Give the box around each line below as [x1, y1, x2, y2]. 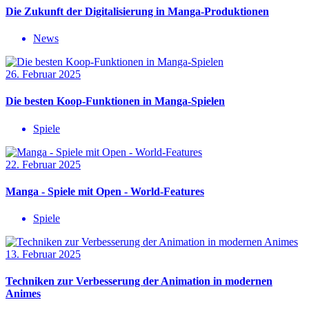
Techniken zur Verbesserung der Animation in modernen [6, 275, 272, 288]
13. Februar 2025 [6, 248, 81, 261]
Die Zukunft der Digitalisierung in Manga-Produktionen [6, 5, 269, 17]
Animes [6, 288, 41, 300]
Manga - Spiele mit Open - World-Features [6, 185, 204, 197]
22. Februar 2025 [6, 158, 81, 170]
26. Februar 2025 [6, 68, 81, 81]
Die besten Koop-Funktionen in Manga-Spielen [6, 95, 225, 108]
